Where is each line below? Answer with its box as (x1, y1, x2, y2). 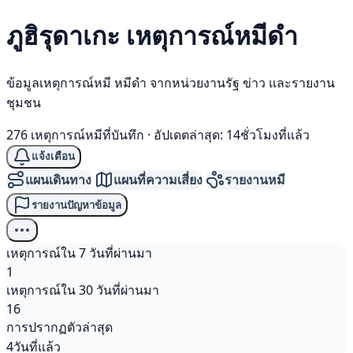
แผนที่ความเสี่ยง (113, 170, 203, 188)
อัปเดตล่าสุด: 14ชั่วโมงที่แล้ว (154, 125, 310, 143)
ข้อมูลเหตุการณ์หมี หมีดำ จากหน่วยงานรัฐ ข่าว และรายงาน (6, 73, 335, 91)
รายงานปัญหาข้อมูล (32, 199, 121, 211)
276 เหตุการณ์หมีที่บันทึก (6, 125, 144, 143)
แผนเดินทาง (25, 170, 91, 188)
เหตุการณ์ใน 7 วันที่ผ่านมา (6, 244, 152, 262)
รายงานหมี (225, 170, 285, 188)
